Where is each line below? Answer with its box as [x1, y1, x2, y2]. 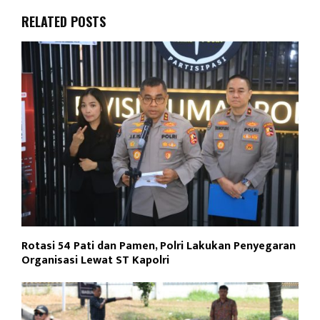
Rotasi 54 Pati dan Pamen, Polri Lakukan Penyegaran [21, 236, 296, 256]
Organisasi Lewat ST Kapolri [21, 250, 169, 270]
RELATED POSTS [21, 12, 106, 31]
